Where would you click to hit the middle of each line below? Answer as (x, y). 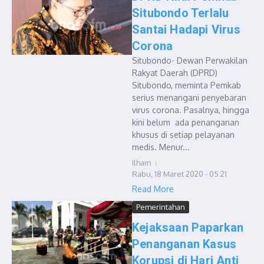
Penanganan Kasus (184, 244)
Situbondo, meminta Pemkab (187, 85)
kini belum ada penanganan (186, 122)
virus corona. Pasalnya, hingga (191, 110)
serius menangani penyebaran (189, 98)
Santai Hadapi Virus (186, 29)
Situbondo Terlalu (181, 13)
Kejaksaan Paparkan (188, 227)
